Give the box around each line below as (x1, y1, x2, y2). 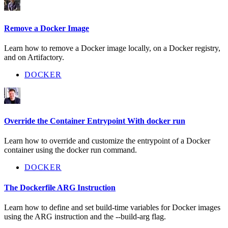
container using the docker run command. (4, 146, 137, 155)
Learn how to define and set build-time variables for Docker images (4, 203, 220, 212)
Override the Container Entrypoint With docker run (4, 117, 185, 126)
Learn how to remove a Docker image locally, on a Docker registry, (4, 43, 220, 52)
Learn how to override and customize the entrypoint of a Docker (4, 136, 210, 146)
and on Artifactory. (4, 52, 64, 62)
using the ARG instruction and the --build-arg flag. (4, 212, 166, 221)
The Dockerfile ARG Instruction (4, 183, 116, 192)
